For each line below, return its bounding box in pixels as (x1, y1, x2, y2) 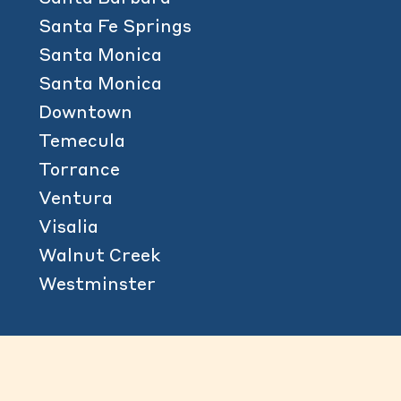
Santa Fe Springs (38, 19, 192, 38)
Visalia (38, 219, 99, 238)
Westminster (38, 277, 157, 295)
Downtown (38, 105, 133, 124)
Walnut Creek (38, 248, 161, 267)
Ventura (38, 191, 114, 209)
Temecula (38, 133, 126, 152)
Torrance (38, 162, 121, 181)
